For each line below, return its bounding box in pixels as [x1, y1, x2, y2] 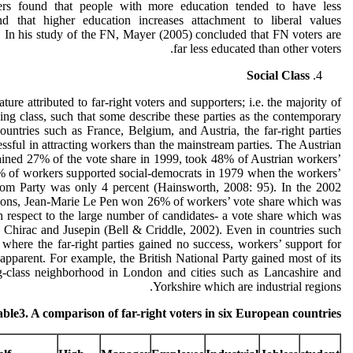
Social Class [247, 69, 310, 82]
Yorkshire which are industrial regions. [153, 280, 341, 293]
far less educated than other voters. [173, 42, 341, 55]
